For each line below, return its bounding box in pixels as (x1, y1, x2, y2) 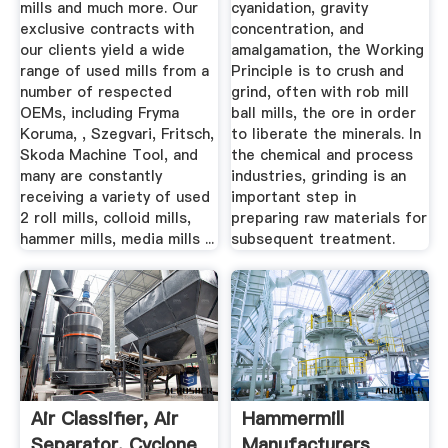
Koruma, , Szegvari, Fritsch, (19, 124, 214, 145)
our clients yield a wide (19, 40, 185, 61)
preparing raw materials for (231, 208, 428, 229)
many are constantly (19, 166, 162, 187)
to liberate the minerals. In (231, 124, 422, 145)
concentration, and (231, 19, 365, 40)
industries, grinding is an (231, 166, 407, 187)
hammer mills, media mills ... (19, 229, 214, 250)
